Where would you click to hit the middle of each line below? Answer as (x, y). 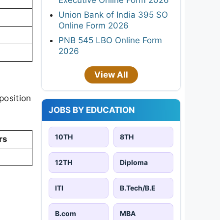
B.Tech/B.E (138, 188)
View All (111, 74)
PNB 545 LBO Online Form (110, 40)
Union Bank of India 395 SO (113, 14)
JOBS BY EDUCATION (92, 110)
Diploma (134, 162)
